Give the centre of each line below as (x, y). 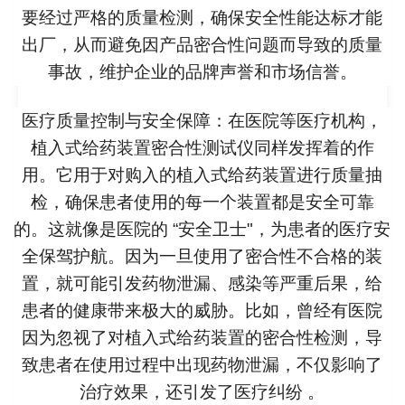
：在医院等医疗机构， (297, 121)
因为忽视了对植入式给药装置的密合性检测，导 (202, 338)
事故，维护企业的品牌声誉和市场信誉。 (202, 72)
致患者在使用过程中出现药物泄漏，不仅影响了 (202, 365)
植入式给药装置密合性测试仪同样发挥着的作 (202, 148)
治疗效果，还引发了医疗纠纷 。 (202, 392)
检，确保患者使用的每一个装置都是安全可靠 (202, 202)
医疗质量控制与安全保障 (117, 121)
